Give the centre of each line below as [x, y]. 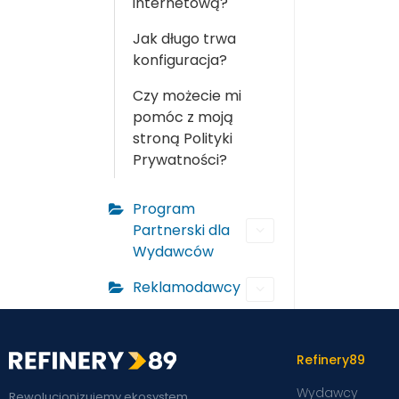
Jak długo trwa [184, 39]
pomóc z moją [183, 117]
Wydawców [173, 252]
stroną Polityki [183, 138]
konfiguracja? [180, 60]
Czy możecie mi [187, 96]
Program [164, 209]
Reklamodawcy [187, 287]
